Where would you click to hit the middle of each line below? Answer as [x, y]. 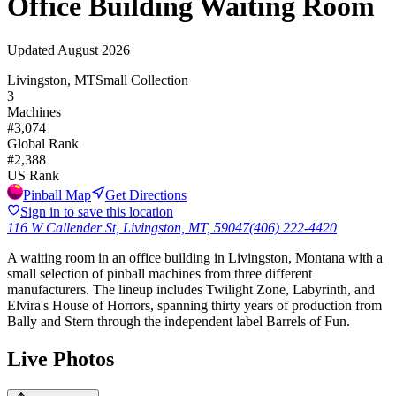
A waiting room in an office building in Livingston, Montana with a [195, 257]
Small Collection [142, 80]
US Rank [33, 175]
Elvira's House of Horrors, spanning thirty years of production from [194, 305]
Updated [32, 49]
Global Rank [43, 143]
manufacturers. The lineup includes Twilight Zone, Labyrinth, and [191, 289]
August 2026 [94, 49]
